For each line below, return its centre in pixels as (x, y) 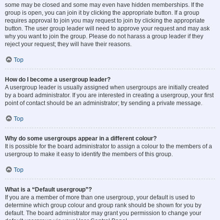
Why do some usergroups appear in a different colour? (81, 138)
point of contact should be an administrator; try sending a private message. (104, 103)
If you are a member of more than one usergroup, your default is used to (100, 197)
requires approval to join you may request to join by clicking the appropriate (105, 21)
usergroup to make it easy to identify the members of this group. (89, 154)
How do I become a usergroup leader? (58, 80)
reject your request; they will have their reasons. (68, 44)
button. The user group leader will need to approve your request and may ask (107, 28)
